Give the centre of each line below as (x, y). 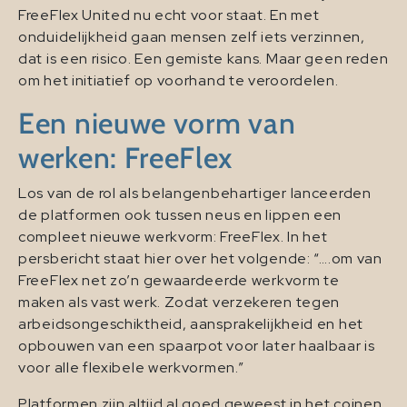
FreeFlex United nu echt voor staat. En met (169, 15)
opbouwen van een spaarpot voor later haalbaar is (197, 346)
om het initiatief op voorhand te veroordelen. (179, 81)
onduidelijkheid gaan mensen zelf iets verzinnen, (192, 37)
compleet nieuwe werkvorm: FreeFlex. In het (173, 237)
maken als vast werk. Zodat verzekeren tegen (179, 303)
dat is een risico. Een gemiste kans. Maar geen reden (203, 59)
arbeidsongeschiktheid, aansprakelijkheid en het (191, 324)
